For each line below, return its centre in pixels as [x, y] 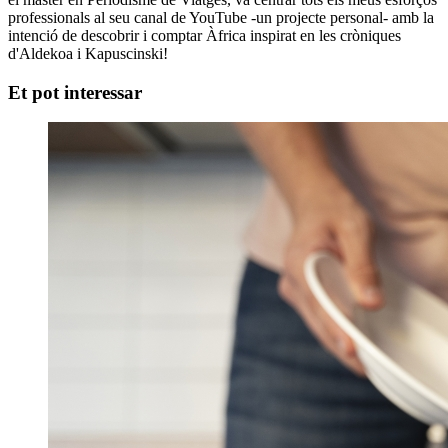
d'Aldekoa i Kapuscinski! [88, 53]
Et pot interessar [75, 92]
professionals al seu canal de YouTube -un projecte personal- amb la [221, 17]
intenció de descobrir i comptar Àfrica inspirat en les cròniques [204, 35]
